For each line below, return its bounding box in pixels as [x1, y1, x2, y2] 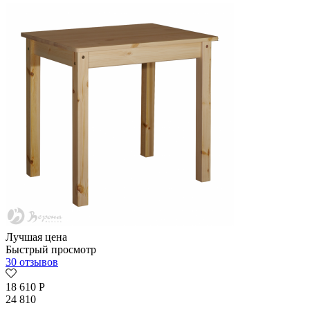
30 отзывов [6, 256, 58, 268]
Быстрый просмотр [6, 244, 96, 256]
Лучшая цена [6, 231, 67, 244]
